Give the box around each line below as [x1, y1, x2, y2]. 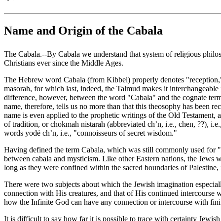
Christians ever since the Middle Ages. [4, 59, 123, 68]
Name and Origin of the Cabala [4, 24, 163, 37]
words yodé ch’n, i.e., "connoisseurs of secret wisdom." [4, 129, 177, 138]
